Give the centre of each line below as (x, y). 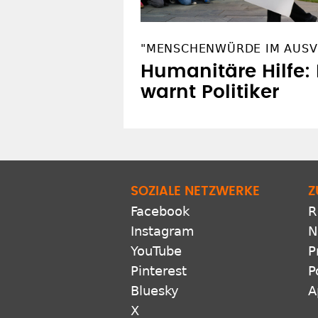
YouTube (156, 251)
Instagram (163, 231)
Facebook (160, 212)
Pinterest (159, 271)
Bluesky (155, 291)
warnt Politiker (210, 93)
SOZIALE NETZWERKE (195, 192)
